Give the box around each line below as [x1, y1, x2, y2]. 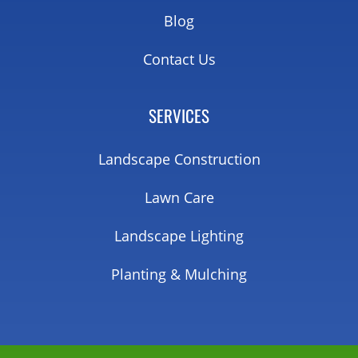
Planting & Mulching [111, 265, 247, 284]
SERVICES [149, 103, 209, 129]
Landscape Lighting [114, 226, 244, 246]
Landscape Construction [97, 149, 261, 169]
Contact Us [142, 50, 216, 70]
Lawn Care [144, 188, 214, 208]
